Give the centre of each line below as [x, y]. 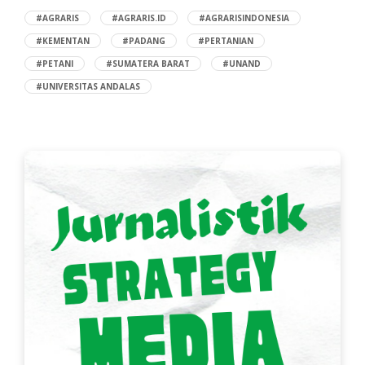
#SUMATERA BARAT [148, 64]
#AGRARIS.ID [139, 18]
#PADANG [144, 41]
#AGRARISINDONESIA [244, 18]
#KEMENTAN [63, 41]
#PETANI [55, 64]
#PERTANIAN [226, 41]
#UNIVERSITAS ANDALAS [88, 87]
